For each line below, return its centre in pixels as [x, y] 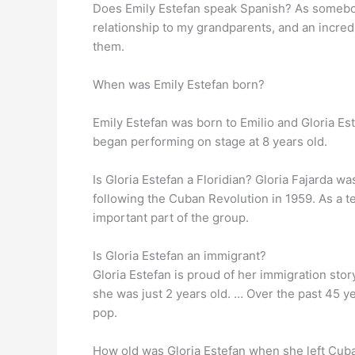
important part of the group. [171, 218]
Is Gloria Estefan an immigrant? [179, 256]
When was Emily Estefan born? [179, 84]
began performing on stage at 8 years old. [210, 141]
